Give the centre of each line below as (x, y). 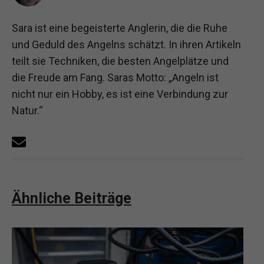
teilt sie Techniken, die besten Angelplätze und (120, 61)
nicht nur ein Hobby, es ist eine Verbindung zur (120, 94)
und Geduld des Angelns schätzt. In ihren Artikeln (126, 45)
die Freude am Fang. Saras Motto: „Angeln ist (115, 78)
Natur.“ (27, 111)
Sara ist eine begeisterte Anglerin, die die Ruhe (120, 28)
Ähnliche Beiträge (72, 198)
